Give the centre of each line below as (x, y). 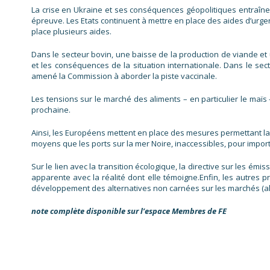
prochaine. (51, 110)
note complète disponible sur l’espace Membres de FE (129, 211)
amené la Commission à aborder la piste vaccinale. (124, 76)
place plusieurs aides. (71, 32)
